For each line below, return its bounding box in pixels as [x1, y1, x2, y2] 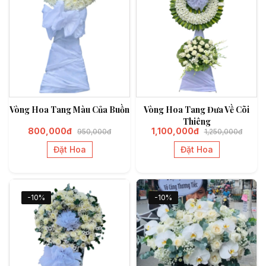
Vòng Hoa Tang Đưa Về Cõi [144, 104, 249, 116]
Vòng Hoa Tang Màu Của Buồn [9, 104, 129, 116]
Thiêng [182, 116, 211, 128]
